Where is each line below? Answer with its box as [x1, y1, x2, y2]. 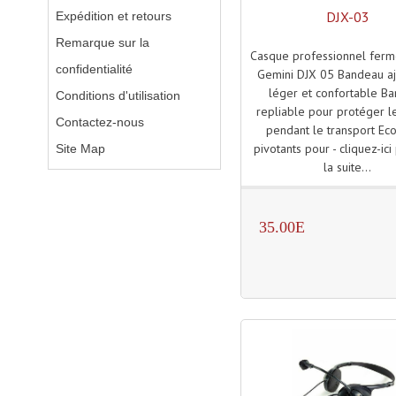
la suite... [324, 159, 372, 176]
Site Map [55, 141, 105, 156]
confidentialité [55, 62, 133, 76]
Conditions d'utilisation [55, 88, 180, 103]
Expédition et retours [55, 9, 171, 23]
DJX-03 [325, 7, 369, 26]
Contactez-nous [55, 115, 144, 129]
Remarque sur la [55, 35, 149, 49]
